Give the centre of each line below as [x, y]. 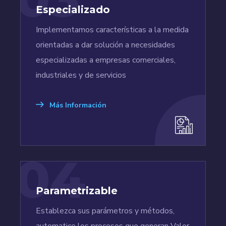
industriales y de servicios [81, 75]
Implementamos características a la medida [112, 30]
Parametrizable [77, 191]
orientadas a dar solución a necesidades [105, 45]
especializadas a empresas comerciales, [106, 60]
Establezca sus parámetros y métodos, [105, 211]
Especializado [73, 10]
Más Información [77, 105]
